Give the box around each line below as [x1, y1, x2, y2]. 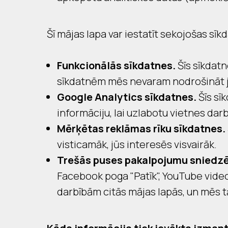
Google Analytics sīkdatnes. [57, 90, 196, 104]
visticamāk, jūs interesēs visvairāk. [57, 137, 217, 151]
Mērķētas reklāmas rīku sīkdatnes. [57, 122, 225, 135]
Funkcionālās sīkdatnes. [57, 59, 176, 72]
